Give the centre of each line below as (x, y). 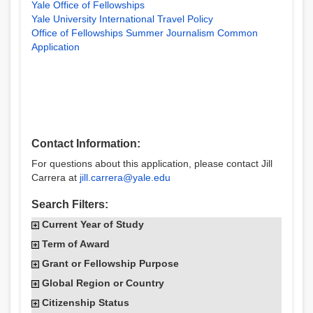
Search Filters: (70, 204)
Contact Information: (86, 144)
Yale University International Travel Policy (122, 19)
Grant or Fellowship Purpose (110, 263)
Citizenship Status (86, 303)
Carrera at (56, 177)
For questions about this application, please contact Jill (152, 163)
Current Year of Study (93, 224)
